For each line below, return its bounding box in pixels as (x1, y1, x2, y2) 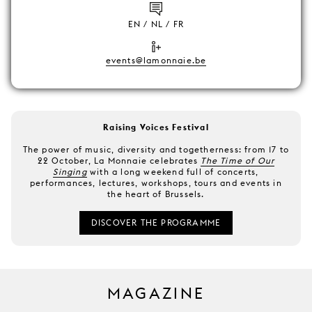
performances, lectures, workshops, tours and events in (30, 178, 282, 188)
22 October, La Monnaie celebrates (37, 155, 201, 166)
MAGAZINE (107, 284, 205, 303)
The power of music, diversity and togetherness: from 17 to (22, 144, 290, 155)
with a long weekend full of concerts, (86, 166, 259, 177)
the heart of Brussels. (107, 189, 205, 199)
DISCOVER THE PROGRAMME (91, 217, 221, 228)
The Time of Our (201, 155, 275, 166)
